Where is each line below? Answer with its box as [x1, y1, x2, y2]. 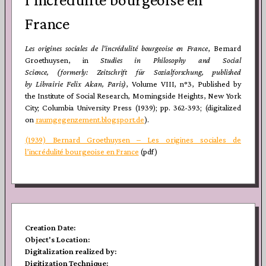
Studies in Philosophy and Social [100, 55, 241, 65]
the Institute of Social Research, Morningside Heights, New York [25, 90, 241, 100]
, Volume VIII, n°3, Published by [126, 78, 241, 88]
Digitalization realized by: [25, 246, 116, 256]
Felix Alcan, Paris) [66, 78, 126, 88]
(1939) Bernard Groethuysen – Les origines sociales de [25, 134, 241, 144]
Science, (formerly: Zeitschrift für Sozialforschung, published [25, 66, 241, 77]
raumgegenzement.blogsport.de [35, 114, 144, 124]
